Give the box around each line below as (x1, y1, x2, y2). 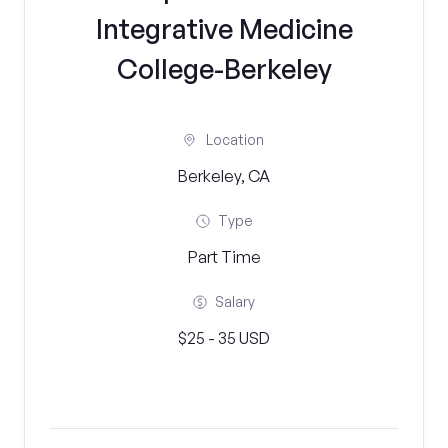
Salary (215, 293, 255, 310)
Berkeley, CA (178, 166, 270, 186)
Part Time (187, 247, 261, 267)
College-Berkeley (116, 52, 332, 85)
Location (206, 131, 264, 148)
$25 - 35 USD (178, 328, 270, 348)
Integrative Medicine (95, 12, 353, 45)
